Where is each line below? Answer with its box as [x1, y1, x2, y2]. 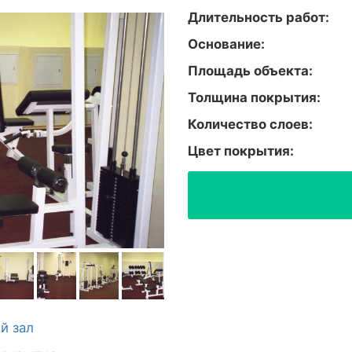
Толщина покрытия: [188, 89, 321, 105]
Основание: [188, 35, 265, 52]
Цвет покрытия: [188, 142, 294, 159]
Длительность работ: [188, 9, 329, 25]
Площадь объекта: [188, 62, 313, 79]
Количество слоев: [188, 115, 313, 132]
